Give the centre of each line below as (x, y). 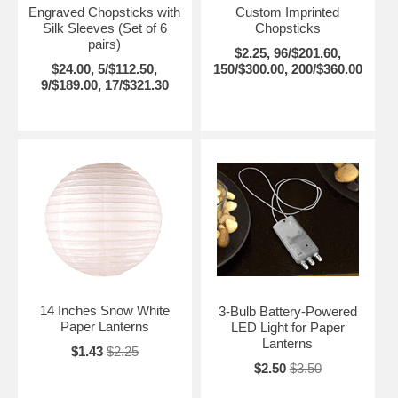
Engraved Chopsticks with (105, 12)
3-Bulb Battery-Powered (287, 311)
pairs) (105, 44)
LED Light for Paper (287, 327)
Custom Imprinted (288, 12)
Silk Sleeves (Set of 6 (104, 28)
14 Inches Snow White (104, 310)
